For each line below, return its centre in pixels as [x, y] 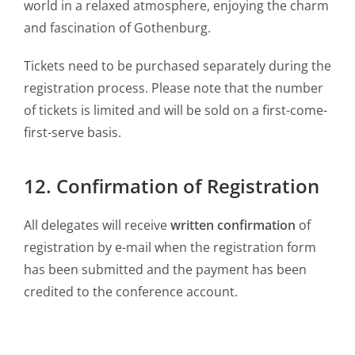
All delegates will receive [97, 225]
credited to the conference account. [131, 292]
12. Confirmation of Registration [172, 186]
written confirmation [233, 225]
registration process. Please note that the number [174, 88]
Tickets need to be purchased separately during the [177, 66]
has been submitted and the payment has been [165, 270]
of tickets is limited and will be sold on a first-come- [176, 111]
